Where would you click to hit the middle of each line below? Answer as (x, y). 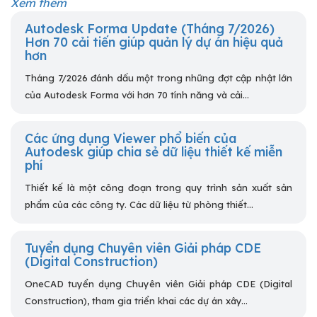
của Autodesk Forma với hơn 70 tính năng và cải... (137, 95)
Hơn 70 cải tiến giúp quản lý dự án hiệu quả (154, 42)
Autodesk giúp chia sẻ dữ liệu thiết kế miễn (154, 152)
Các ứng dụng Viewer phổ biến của (131, 138)
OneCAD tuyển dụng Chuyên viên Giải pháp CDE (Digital (158, 284)
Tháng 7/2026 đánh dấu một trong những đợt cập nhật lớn (158, 78)
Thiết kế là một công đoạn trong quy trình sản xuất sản (158, 188)
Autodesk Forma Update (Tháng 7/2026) (150, 29)
